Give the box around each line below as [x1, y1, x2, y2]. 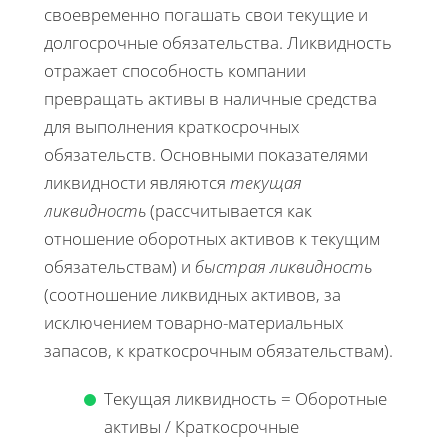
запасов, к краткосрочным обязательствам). [44, 339, 393, 363]
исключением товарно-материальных [44, 311, 343, 335]
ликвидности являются [44, 171, 230, 195]
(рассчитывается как [146, 199, 312, 223]
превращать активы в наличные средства [44, 87, 377, 111]
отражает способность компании [44, 59, 306, 83]
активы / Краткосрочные [104, 415, 299, 439]
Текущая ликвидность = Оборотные [104, 387, 387, 411]
